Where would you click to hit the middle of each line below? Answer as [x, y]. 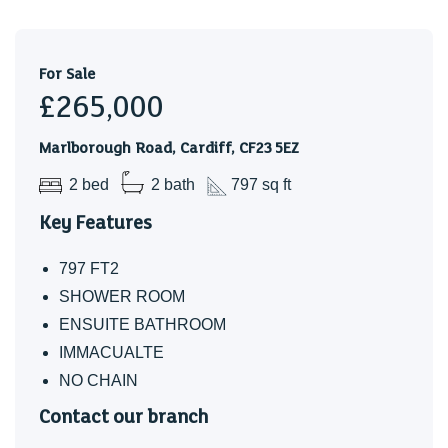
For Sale [67, 74]
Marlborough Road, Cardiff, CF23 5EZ [169, 148]
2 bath [171, 185]
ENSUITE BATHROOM [142, 324]
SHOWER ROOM [122, 296]
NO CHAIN [98, 380]
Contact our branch [123, 416]
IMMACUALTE [111, 352]
